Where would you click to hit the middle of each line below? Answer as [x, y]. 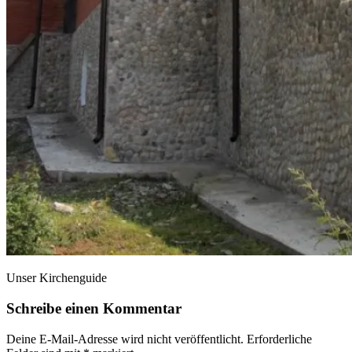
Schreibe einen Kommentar [94, 308]
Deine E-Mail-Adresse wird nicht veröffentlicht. [125, 339]
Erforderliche [279, 339]
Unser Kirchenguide [57, 278]
